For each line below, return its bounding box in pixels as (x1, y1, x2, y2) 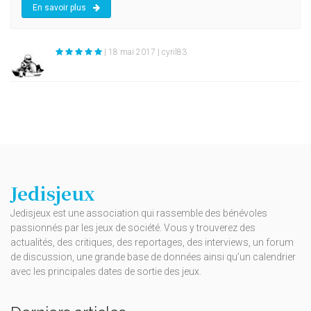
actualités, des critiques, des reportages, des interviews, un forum (10, 237, 294, 249)
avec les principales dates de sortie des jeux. (10, 266, 201, 278)
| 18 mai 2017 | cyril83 (104, 47, 187, 58)
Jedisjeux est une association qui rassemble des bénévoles (10, 208, 267, 219)
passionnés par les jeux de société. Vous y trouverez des (10, 222, 255, 234)
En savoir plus (33, 3, 86, 13)
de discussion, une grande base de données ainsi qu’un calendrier (10, 251, 296, 263)
